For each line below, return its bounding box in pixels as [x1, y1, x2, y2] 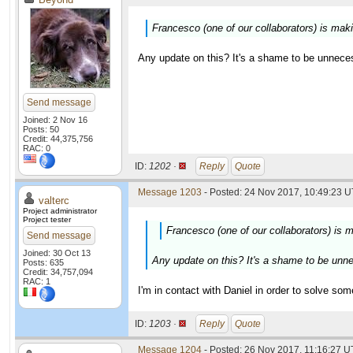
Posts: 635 [23, 258, 64, 267]
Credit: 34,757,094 [23, 267, 93, 277]
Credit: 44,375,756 [23, 134, 93, 143]
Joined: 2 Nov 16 [23, 115, 87, 124]
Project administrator [23, 206, 97, 215]
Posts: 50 [23, 124, 59, 134]
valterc [39, 195, 69, 206]
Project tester [23, 215, 71, 224]
